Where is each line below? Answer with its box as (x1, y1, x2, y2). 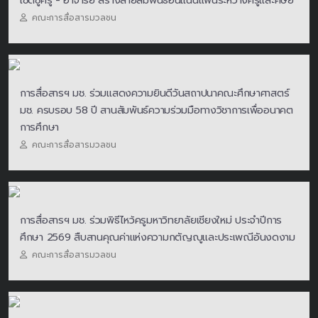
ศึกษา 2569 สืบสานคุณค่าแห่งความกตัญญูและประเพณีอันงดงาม (20, 229, 295, 246)
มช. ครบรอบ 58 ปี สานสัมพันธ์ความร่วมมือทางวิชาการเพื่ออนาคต (20, 102, 293, 119)
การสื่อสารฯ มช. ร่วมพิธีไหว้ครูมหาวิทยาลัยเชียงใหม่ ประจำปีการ (20, 212, 282, 229)
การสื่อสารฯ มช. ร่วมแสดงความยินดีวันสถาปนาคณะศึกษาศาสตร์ (20, 85, 290, 102)
